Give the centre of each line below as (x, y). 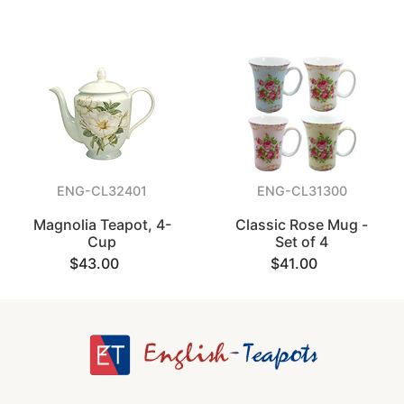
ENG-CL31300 (302, 191)
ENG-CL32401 (102, 191)
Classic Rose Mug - (302, 225)
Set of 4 (302, 242)
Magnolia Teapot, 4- (102, 225)
